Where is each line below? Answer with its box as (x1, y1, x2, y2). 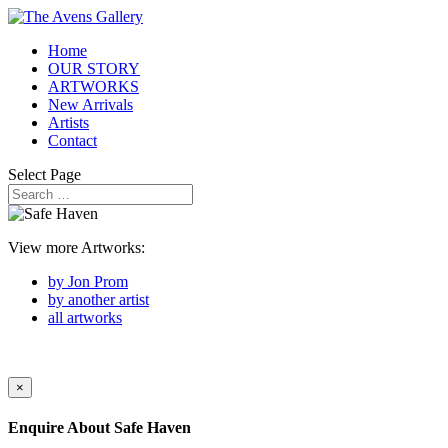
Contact (48, 132, 97, 149)
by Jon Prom (48, 273, 128, 290)
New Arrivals (48, 96, 133, 113)
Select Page (8, 166, 81, 183)
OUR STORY (48, 60, 140, 77)
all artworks (48, 309, 122, 326)
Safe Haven (114, 419, 191, 437)
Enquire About (8, 419, 114, 437)
